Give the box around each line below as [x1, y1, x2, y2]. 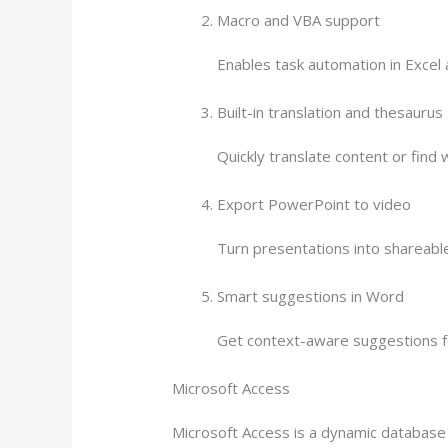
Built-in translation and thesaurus [217, 102, 444, 123]
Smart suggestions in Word [217, 286, 405, 307]
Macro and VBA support [217, 10, 381, 31]
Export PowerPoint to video [217, 194, 412, 215]
